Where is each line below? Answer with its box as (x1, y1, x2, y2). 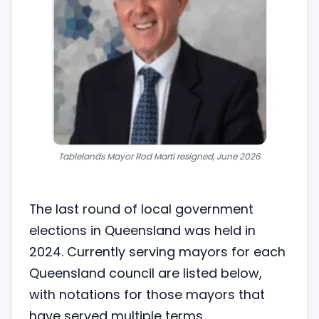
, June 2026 (213, 150, 261, 162)
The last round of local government (29, 200, 253, 218)
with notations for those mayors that (29, 286, 265, 303)
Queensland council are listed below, (29, 264, 262, 282)
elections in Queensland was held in (29, 221, 256, 239)
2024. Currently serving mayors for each (29, 243, 286, 261)
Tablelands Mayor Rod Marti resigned (58, 150, 213, 162)
